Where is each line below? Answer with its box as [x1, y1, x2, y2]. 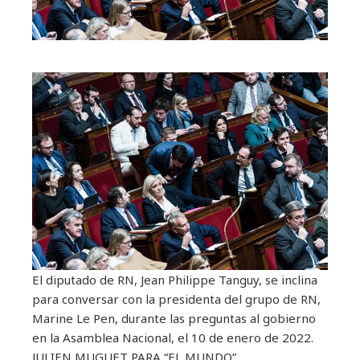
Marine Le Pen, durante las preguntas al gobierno [32, 309, 316, 326]
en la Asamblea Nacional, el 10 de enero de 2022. [32, 329, 313, 346]
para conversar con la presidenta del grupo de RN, [32, 290, 321, 307]
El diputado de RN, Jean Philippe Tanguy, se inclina [32, 271, 317, 288]
